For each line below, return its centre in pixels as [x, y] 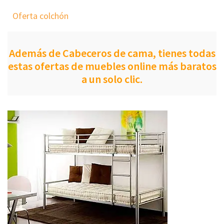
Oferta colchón [40, 15]
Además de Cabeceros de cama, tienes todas [112, 53]
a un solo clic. [112, 79]
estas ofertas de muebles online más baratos [112, 66]
